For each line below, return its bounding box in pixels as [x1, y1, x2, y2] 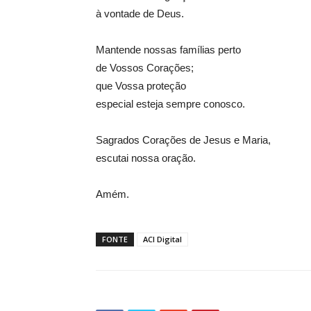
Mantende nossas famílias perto [96, 44, 241, 56]
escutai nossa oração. [96, 152, 196, 164]
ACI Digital [143, 234, 182, 244]
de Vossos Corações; [96, 62, 194, 74]
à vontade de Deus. [96, 8, 184, 19]
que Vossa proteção [96, 80, 186, 92]
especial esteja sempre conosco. [96, 98, 245, 110]
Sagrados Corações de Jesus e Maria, [96, 134, 271, 146]
